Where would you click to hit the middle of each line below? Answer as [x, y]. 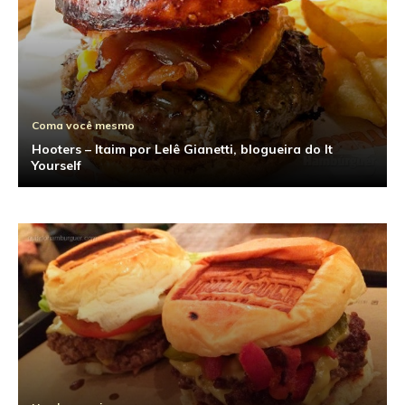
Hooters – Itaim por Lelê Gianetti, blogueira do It [182, 149]
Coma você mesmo [83, 125]
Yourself [57, 165]
